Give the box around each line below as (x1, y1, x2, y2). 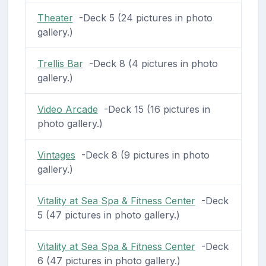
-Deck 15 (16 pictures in (97, 103, 210, 115)
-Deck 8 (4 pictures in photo (83, 57, 218, 69)
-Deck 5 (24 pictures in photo (72, 11, 213, 24)
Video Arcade (37, 103, 98, 115)
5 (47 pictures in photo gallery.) (37, 208, 180, 221)
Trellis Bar (37, 57, 83, 69)
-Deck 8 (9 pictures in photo (75, 148, 210, 161)
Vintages (37, 148, 75, 161)
